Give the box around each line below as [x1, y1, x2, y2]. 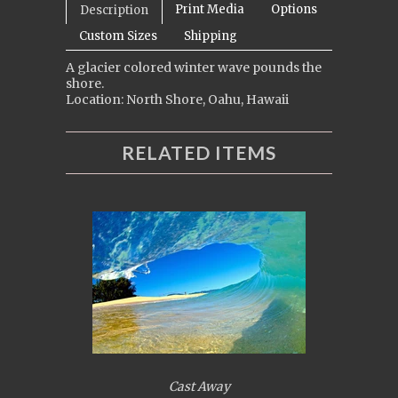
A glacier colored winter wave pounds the [66, 59, 322, 76]
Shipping [184, 28, 237, 44]
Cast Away [168, 378, 230, 394]
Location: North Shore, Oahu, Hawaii [66, 91, 289, 107]
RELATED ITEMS [122, 140, 276, 163]
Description [80, 2, 148, 18]
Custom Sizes [79, 28, 157, 44]
